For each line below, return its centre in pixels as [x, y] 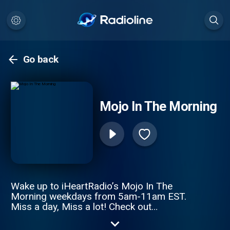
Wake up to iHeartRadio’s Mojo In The [91, 186]
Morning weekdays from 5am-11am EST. [98, 196]
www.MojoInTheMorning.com [74, 217]
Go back [41, 60]
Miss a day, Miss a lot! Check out [81, 206]
